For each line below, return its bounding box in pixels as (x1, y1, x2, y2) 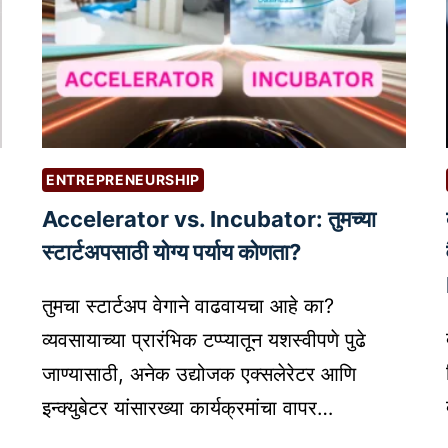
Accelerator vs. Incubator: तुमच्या (42, 205, 376, 232)
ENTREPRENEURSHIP (46, 170, 201, 188)
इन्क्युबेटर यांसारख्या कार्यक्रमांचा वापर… (42, 395, 333, 420)
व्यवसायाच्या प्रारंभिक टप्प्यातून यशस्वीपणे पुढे (42, 327, 366, 352)
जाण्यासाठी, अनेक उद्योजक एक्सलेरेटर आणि (42, 361, 356, 386)
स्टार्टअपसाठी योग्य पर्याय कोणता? (42, 238, 301, 265)
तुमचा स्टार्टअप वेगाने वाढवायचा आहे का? (42, 293, 334, 318)
